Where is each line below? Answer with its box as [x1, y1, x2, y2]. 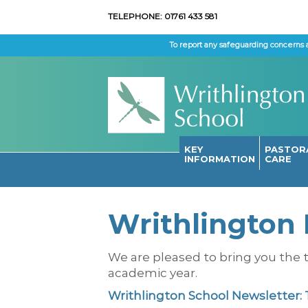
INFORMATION [184, 153, 255, 165]
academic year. [108, 266, 197, 280]
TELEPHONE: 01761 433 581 [108, 11, 217, 21]
